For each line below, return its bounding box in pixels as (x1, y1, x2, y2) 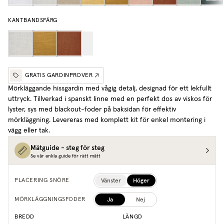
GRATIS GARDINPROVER (25, 72, 93, 79)
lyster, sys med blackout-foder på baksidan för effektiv (8, 106, 176, 113)
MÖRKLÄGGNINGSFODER (14, 196, 85, 203)
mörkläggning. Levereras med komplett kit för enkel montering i (8, 116, 205, 124)
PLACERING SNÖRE (14, 177, 69, 184)
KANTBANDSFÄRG (8, 17, 57, 24)
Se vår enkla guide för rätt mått (30, 153, 100, 159)
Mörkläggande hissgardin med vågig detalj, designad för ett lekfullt (8, 85, 211, 92)
